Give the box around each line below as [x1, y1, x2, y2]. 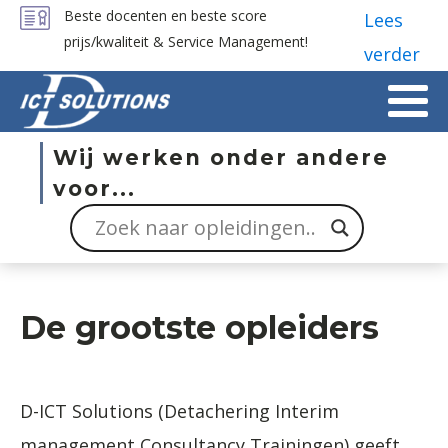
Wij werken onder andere [53, 144, 389, 170]
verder [364, 42, 421, 66]
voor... [53, 175, 136, 201]
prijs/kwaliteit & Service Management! [64, 32, 308, 51]
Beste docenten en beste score [64, 6, 267, 25]
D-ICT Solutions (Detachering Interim [20, 398, 339, 423]
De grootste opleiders [20, 307, 379, 347]
